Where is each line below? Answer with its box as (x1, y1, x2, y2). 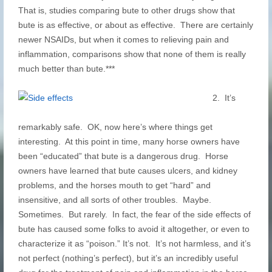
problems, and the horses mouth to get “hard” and (18, 180, 211, 190)
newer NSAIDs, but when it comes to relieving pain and (18, 35, 229, 44)
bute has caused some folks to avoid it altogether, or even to (18, 224, 250, 234)
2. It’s (212, 93, 236, 103)
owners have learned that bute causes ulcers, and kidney (18, 166, 237, 175)
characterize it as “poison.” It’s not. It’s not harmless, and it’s (18, 239, 251, 248)
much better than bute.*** (18, 64, 115, 73)
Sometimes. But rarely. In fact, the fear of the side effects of (18, 209, 251, 219)
